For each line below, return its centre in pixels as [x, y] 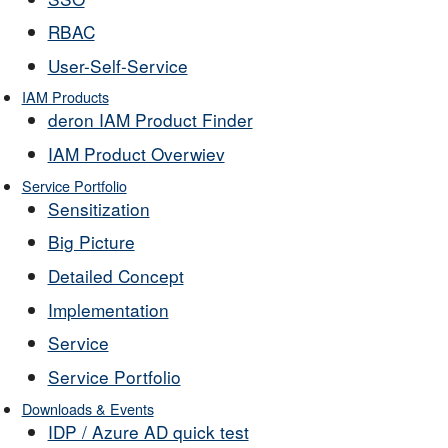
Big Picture [91, 242]
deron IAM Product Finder [150, 120]
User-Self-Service [117, 65]
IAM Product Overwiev [136, 154]
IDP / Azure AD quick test [148, 431]
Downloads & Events [87, 408]
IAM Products [65, 97]
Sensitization [98, 208]
